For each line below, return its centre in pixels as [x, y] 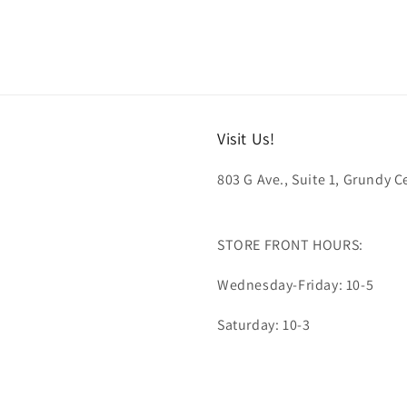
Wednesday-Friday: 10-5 [296, 285]
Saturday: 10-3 [264, 325]
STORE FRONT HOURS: [290, 245]
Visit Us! [246, 139]
